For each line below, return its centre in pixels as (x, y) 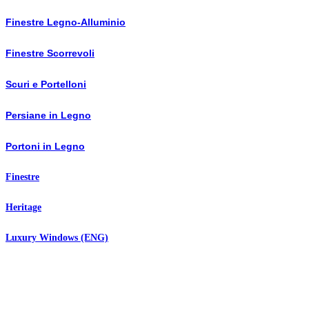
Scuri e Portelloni (46, 84)
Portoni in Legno (45, 146)
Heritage (23, 207)
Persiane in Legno (48, 115)
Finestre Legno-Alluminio (66, 22)
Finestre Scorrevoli (50, 53)
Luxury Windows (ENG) (57, 237)
